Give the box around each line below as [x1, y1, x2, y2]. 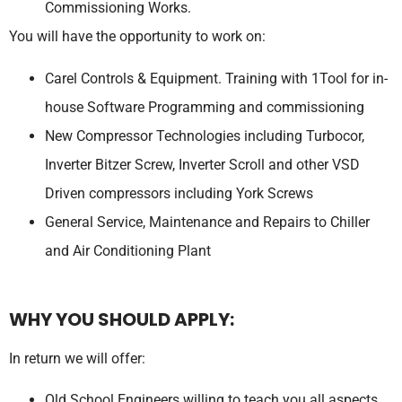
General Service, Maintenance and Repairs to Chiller [45, 213, 370, 231]
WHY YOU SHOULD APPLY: [9, 306, 234, 332]
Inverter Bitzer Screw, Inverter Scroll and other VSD [45, 155, 360, 173]
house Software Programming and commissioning [45, 98, 364, 116]
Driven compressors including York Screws [45, 184, 313, 202]
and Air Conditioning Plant [45, 241, 211, 259]
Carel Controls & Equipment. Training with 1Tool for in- [45, 69, 388, 87]
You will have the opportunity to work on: [9, 28, 266, 46]
